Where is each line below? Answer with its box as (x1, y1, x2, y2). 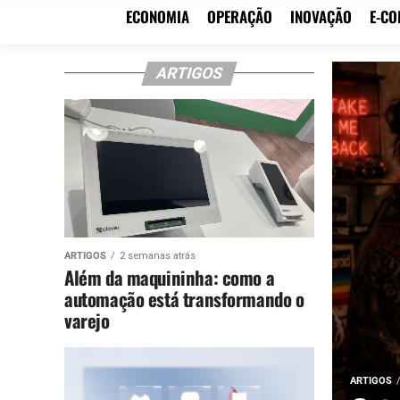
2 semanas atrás (120, 249, 196, 262)
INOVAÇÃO (290, 4, 352, 28)
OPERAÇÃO (207, 4, 272, 28)
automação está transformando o (64, 284, 304, 312)
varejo (64, 305, 110, 334)
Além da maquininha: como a (64, 262, 275, 291)
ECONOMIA (126, 4, 189, 28)
